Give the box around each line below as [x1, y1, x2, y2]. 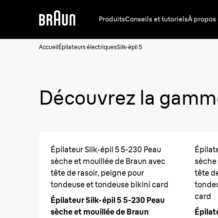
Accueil [39, 43, 58, 51]
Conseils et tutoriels [125, 14, 188, 23]
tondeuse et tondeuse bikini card [51, 180, 168, 189]
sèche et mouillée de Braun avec [51, 156, 165, 166]
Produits [99, 14, 125, 23]
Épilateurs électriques [58, 43, 117, 51]
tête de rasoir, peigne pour [51, 168, 144, 178]
